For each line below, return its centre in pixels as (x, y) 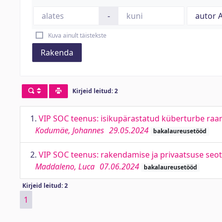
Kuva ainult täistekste (77, 35)
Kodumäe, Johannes (70, 130)
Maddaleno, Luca (65, 166)
